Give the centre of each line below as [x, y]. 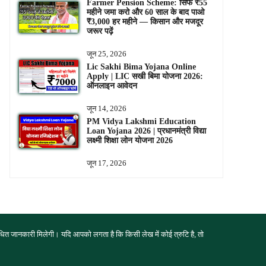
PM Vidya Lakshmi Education [141, 122]
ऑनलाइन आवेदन [112, 86]
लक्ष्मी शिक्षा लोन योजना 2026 [129, 141]
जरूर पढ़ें [100, 31]
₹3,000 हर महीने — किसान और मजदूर [145, 22]
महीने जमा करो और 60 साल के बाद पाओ [145, 12]
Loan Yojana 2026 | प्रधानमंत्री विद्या [146, 131]
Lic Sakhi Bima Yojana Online [141, 67]
